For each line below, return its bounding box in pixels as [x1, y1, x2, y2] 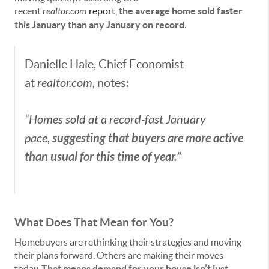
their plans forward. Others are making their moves [14, 250, 223, 261]
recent [14, 5, 43, 17]
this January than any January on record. [14, 19, 187, 31]
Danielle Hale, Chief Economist [25, 58, 184, 71]
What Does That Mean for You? [14, 215, 174, 229]
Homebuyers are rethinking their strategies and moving [14, 237, 241, 248]
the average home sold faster [119, 5, 243, 17]
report [89, 5, 115, 17]
